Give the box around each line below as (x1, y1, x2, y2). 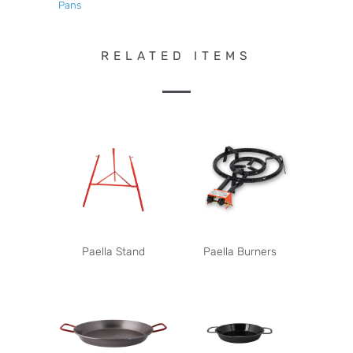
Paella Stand (82, 245, 145, 258)
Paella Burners (203, 245, 277, 258)
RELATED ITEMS (101, 48, 252, 63)
